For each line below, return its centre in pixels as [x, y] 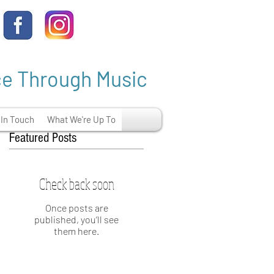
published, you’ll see [76, 219]
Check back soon [76, 184]
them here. [76, 231]
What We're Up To [81, 119]
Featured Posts [43, 138]
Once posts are [76, 208]
